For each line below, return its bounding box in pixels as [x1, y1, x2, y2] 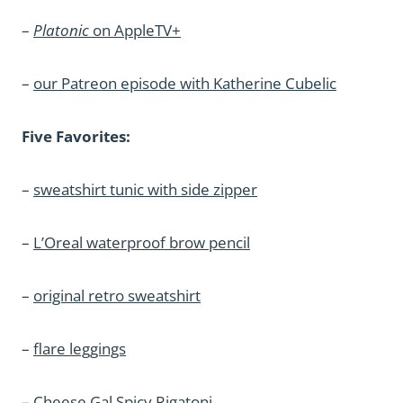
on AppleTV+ [89, 20, 181, 40]
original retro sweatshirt [33, 285, 201, 306]
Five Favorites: [22, 126, 130, 147]
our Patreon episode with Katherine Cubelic [33, 73, 336, 94]
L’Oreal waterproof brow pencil [33, 232, 250, 253]
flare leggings [33, 338, 126, 359]
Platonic [33, 20, 89, 40]
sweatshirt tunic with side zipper [33, 179, 257, 200]
